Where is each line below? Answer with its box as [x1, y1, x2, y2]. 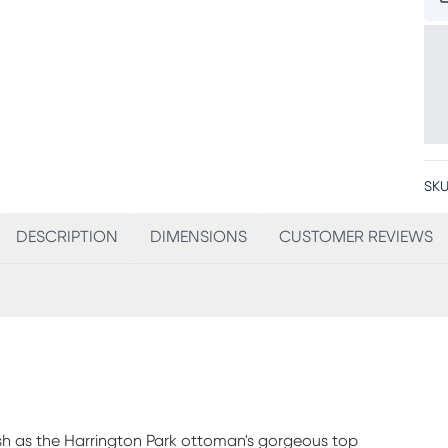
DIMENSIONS [149, 229, 247, 245]
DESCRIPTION [15, 229, 118, 245]
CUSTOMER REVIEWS [278, 229, 433, 245]
